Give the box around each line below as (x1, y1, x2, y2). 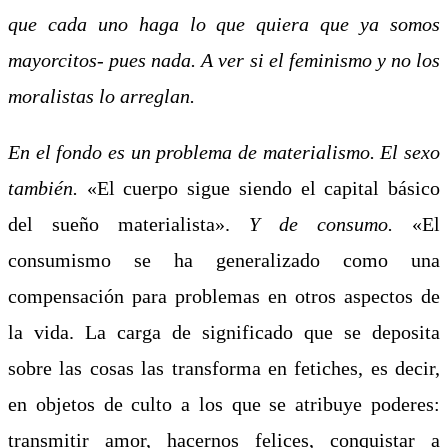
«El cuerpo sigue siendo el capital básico (78, 176, 440, 199)
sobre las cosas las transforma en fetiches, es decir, (8, 356, 440, 379)
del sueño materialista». (8, 212, 249, 235)
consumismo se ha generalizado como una (8, 248, 440, 271)
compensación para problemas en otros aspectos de (8, 284, 440, 307)
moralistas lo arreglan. (8, 84, 195, 107)
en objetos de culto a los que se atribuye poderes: (8, 392, 440, 415)
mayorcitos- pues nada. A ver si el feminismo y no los (8, 48, 440, 71)
